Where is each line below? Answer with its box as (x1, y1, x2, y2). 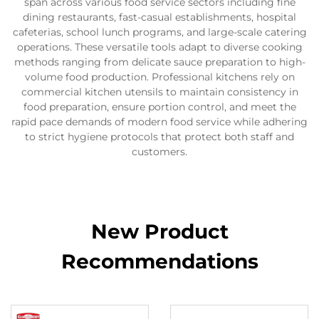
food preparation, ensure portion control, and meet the (23, 100, 296, 113)
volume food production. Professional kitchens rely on (24, 70, 295, 83)
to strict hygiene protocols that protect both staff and (25, 130, 294, 143)
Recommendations (61, 249, 258, 273)
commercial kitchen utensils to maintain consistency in (21, 85, 298, 98)
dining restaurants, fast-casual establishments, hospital (23, 10, 296, 23)
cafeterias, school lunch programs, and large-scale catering (12, 25, 307, 38)
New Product (90, 219, 229, 244)
